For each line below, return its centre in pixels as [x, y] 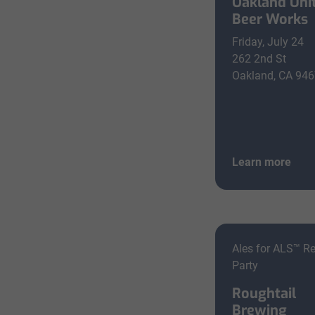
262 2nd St [259, 59]
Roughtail [264, 294]
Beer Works [270, 19]
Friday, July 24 [268, 42]
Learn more [262, 162]
